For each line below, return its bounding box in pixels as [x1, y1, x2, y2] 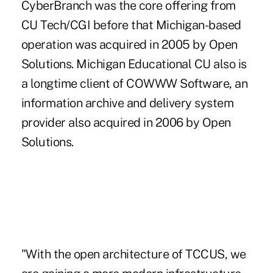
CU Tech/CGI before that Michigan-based [21, 17, 241, 32]
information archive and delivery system [21, 95, 234, 110]
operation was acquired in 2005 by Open [21, 37, 238, 52]
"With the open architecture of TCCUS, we [21, 246, 246, 261]
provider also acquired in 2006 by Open [21, 115, 231, 130]
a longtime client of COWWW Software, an [21, 76, 248, 91]
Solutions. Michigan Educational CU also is [21, 56, 247, 71]
